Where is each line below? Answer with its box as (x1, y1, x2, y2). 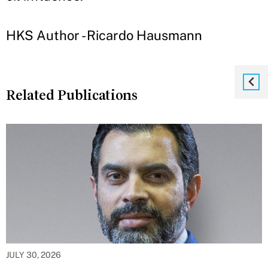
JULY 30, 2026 (6, 250, 61, 260)
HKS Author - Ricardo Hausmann (6, 28, 202, 44)
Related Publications (6, 87, 138, 103)
